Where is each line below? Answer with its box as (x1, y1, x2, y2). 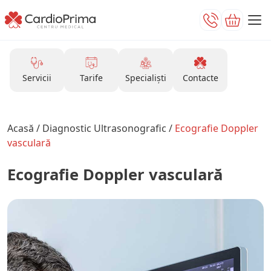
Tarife (80, 72, 103, 84)
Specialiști (125, 72, 166, 84)
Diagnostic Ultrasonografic (42, 122, 169, 135)
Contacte (182, 72, 218, 84)
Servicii (22, 72, 51, 84)
